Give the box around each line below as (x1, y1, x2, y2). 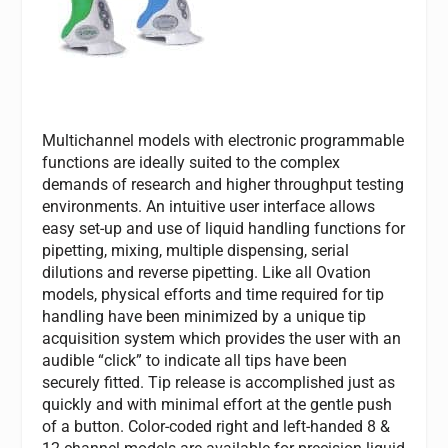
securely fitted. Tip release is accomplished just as (42, 372, 396, 392)
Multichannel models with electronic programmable (42, 130, 405, 150)
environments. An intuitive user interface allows (42, 196, 376, 216)
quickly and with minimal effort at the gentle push (42, 394, 393, 414)
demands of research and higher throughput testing (42, 174, 405, 194)
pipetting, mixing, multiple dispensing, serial (42, 240, 350, 260)
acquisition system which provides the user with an (42, 328, 402, 348)
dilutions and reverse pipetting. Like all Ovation (42, 262, 372, 282)
